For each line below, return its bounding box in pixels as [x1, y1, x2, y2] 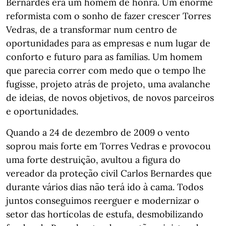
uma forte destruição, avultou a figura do [6, 154, 181, 165]
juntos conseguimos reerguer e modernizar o [6, 195, 199, 206]
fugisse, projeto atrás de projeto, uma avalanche [6, 78, 210, 90]
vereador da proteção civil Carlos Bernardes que [6, 167, 212, 179]
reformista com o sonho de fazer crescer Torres [6, 10, 211, 22]
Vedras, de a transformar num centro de [6, 24, 177, 35]
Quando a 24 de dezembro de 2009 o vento [6, 127, 190, 138]
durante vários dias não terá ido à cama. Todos [6, 181, 203, 193]
